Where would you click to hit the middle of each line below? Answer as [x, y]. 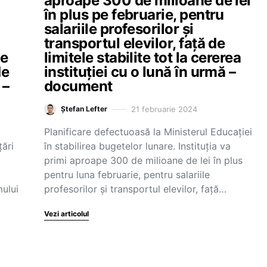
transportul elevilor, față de [135, 43]
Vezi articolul [66, 214]
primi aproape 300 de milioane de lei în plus [143, 160]
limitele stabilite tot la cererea [143, 58]
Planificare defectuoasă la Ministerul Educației [148, 132]
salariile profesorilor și [119, 29]
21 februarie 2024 [164, 109]
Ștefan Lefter [84, 109]
